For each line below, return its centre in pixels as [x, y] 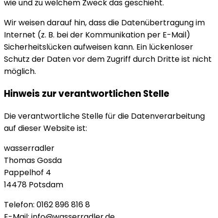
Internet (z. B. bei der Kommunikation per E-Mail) [97, 35]
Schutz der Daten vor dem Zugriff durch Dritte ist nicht [108, 59]
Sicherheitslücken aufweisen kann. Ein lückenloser [99, 47]
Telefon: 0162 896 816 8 [47, 204]
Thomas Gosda [33, 160]
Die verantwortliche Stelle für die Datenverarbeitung [104, 116]
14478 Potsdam [34, 184]
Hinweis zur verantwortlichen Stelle [87, 93]
